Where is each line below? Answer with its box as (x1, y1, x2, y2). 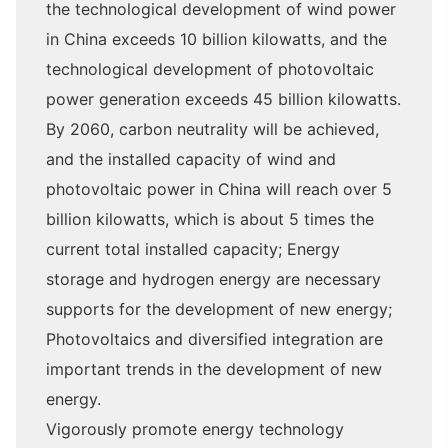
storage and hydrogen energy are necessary (46, 269, 381, 289)
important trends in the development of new (46, 359, 382, 379)
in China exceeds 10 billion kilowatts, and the (46, 29, 387, 49)
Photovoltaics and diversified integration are (46, 329, 383, 349)
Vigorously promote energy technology (46, 419, 344, 439)
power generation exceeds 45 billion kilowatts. (46, 89, 401, 109)
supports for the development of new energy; (46, 299, 392, 319)
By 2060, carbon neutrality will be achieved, (46, 119, 379, 139)
